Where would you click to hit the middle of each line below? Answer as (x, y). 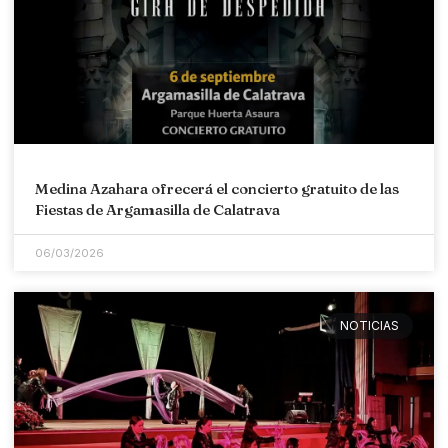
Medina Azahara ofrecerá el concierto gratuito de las (217, 188)
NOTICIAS (369, 326)
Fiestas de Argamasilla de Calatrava (157, 209)
